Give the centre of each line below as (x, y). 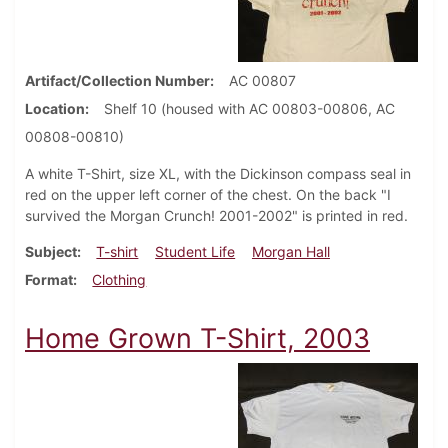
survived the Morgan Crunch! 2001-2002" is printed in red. (218, 216)
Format (49, 280)
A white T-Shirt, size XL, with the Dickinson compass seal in (218, 174)
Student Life (195, 252)
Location (55, 109)
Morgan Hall (290, 252)
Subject (51, 252)
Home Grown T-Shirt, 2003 (197, 339)
